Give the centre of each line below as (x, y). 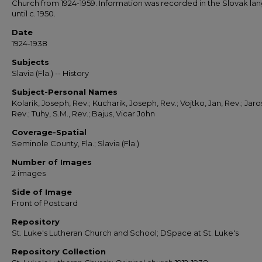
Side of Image (42, 192)
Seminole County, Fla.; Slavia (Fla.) (75, 143)
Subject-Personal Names (65, 92)
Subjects (30, 62)
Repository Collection (59, 251)
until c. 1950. (34, 13)
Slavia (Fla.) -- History (50, 73)
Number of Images (52, 162)
